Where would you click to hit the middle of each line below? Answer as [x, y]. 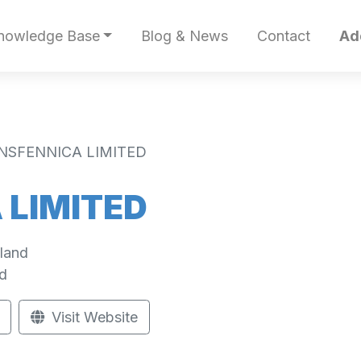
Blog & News [184, 36]
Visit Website [93, 317]
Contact [283, 36]
